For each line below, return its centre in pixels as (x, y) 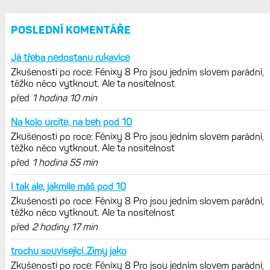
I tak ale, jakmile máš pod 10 (68, 186)
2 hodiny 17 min (64, 227)
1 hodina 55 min (64, 162)
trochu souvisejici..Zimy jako (68, 251)
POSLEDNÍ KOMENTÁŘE (71, 30)
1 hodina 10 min (64, 98)
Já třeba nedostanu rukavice (70, 57)
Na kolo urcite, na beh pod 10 (71, 122)
